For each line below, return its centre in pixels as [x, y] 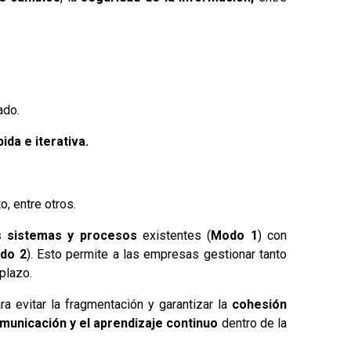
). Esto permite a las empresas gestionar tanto [156, 254]
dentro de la [252, 323]
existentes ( [174, 235]
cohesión [259, 304]
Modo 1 [234, 235]
